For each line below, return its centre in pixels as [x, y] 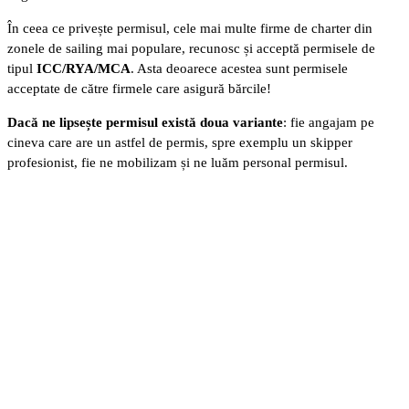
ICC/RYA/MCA [82, 69]
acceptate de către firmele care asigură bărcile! [139, 89]
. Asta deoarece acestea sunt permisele [239, 69]
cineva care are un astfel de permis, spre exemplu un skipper [180, 143]
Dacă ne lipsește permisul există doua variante [145, 123]
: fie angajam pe [329, 123]
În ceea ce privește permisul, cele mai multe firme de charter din [190, 29]
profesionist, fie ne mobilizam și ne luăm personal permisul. [178, 163]
